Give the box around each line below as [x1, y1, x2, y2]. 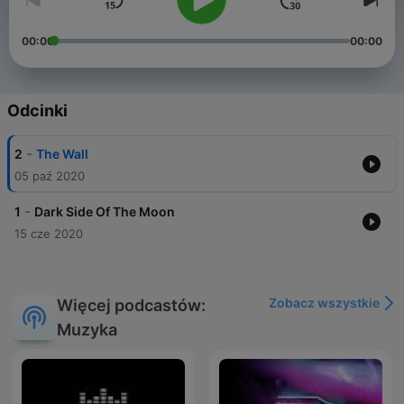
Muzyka [57, 320, 117, 340]
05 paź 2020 [14, 169, 85, 184]
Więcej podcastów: [57, 296, 206, 316]
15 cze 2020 [14, 226, 83, 242]
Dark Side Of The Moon [34, 204, 175, 220]
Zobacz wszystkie [269, 295, 380, 311]
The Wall [36, 146, 88, 162]
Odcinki [7, 101, 68, 121]
